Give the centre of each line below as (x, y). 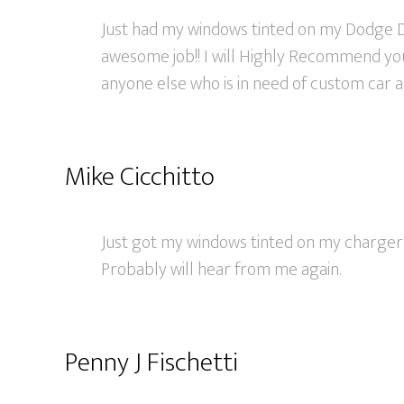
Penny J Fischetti (151, 363)
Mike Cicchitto (140, 177)
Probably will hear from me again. (221, 270)
